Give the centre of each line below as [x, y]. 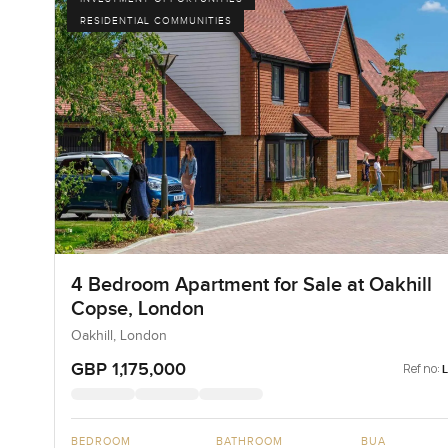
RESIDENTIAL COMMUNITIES [155, 21]
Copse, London [137, 309]
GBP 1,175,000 [128, 370]
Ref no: [422, 369]
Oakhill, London [118, 336]
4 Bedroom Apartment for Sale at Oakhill [251, 285]
